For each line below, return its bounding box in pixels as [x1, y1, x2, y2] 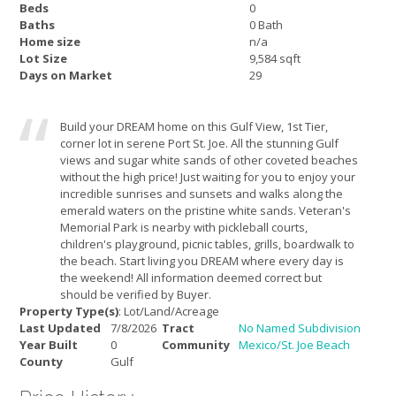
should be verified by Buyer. [59, 286, 211, 302]
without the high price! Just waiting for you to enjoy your [59, 169, 355, 185]
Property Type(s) [19, 303, 118, 319]
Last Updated [19, 320, 101, 336]
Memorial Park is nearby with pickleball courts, [59, 219, 308, 235]
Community [162, 337, 230, 353]
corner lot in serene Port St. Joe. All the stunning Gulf [59, 135, 339, 151]
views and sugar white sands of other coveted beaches [59, 152, 358, 168]
